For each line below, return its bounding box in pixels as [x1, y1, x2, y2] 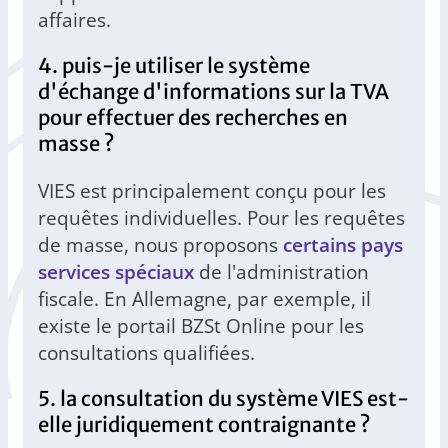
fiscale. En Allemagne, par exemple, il [38, 285, 371, 313]
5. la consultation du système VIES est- [38, 386, 409, 413]
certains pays [283, 231, 403, 259]
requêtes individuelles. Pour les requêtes [38, 204, 405, 232]
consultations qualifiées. [38, 339, 255, 367]
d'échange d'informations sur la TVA [38, 79, 389, 106]
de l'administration [194, 258, 369, 286]
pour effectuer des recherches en [38, 105, 348, 132]
